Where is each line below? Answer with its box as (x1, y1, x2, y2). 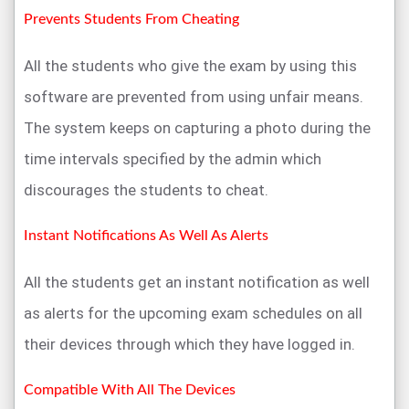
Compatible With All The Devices (24, 383, 236, 398)
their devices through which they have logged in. (24, 335, 355, 354)
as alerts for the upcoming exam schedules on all (24, 304, 362, 323)
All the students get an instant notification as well (24, 273, 370, 292)
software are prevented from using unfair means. (24, 88, 363, 107)
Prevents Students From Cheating (24, 12, 239, 27)
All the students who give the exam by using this (24, 57, 357, 76)
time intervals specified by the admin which (24, 150, 321, 169)
